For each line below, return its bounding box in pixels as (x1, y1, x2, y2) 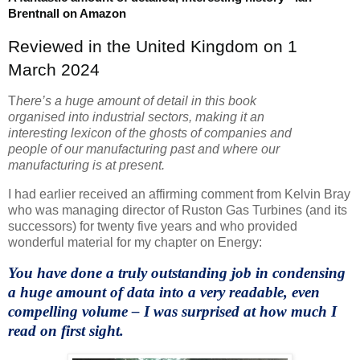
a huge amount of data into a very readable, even (8, 284, 320, 301)
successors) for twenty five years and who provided (8, 219, 297, 234)
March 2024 (8, 59, 100, 79)
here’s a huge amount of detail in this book (16, 94, 256, 108)
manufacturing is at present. (8, 158, 165, 173)
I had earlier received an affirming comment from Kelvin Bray (8, 187, 350, 202)
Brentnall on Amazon (8, 6, 129, 20)
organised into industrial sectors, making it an (8, 110, 264, 125)
